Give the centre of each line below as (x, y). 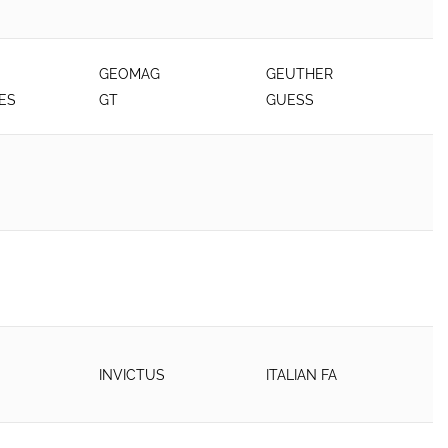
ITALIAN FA (302, 374)
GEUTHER (300, 73)
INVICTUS (132, 374)
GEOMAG (130, 73)
